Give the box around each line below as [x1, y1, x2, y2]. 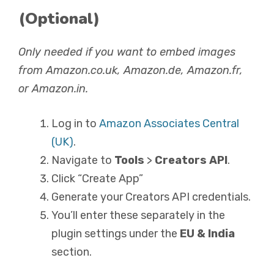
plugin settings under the [51, 227, 180, 240]
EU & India [180, 227, 235, 240]
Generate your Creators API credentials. [51, 190, 251, 204]
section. [51, 245, 92, 259]
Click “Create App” [51, 172, 143, 185]
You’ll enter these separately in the [51, 209, 225, 222]
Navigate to [51, 154, 114, 167]
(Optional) [18, 8, 100, 29]
